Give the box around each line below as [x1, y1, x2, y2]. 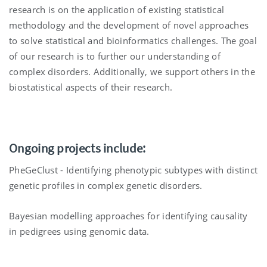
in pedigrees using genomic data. [9, 225, 150, 237]
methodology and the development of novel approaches [9, 18, 249, 31]
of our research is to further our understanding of [9, 49, 221, 62]
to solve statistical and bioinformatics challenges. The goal [9, 34, 257, 46]
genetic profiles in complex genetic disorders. [9, 179, 203, 191]
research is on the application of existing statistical [9, 3, 225, 15]
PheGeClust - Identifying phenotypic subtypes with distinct [9, 163, 258, 176]
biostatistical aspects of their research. [9, 80, 173, 93]
